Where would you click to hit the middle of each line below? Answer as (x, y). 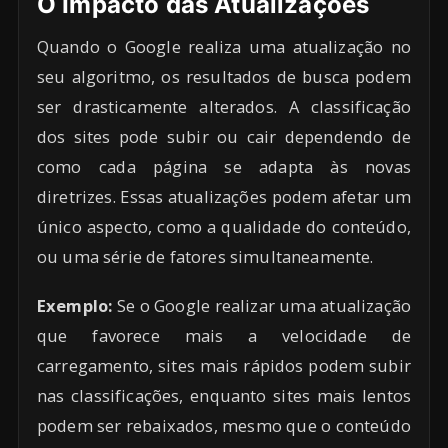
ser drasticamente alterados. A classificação (224, 107)
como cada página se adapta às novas (224, 167)
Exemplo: (75, 306)
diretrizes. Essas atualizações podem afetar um (224, 197)
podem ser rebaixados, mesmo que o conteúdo (224, 426)
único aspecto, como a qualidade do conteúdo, (224, 227)
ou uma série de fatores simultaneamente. (205, 257)
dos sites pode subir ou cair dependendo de (224, 137)
